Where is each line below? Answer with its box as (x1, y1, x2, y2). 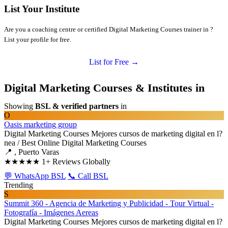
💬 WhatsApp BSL (4, 172, 66, 180)
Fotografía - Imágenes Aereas (4, 208, 98, 217)
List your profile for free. (4, 35, 71, 43)
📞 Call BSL (68, 172, 108, 180)
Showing (4, 102, 35, 110)
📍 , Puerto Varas (4, 148, 59, 156)
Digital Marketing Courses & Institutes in (4, 81, 205, 94)
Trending (4, 181, 33, 189)
